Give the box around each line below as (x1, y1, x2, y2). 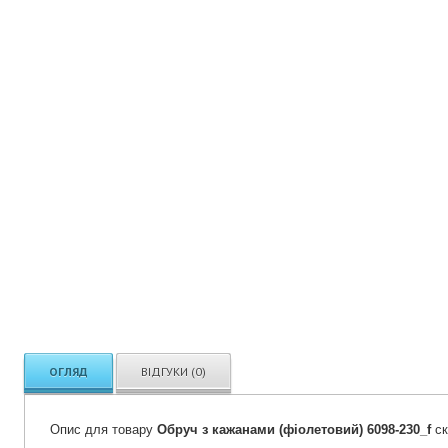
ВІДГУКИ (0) (141, 364, 206, 379)
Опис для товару (50, 422, 157, 437)
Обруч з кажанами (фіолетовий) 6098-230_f (157, 422, 431, 437)
